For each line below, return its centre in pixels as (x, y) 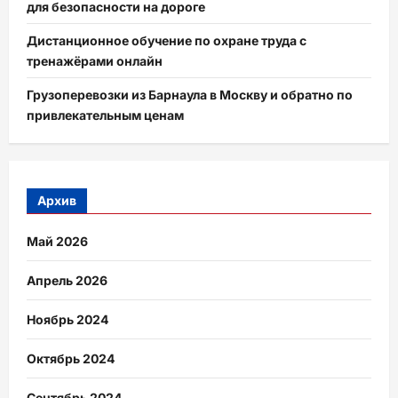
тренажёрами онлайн (95, 60)
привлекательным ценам (105, 115)
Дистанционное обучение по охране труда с (167, 40)
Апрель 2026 (67, 281)
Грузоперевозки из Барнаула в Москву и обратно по (190, 94)
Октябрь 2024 (71, 359)
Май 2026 (57, 242)
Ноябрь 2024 (68, 320)
